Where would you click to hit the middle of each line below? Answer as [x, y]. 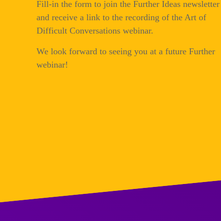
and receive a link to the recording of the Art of [121, 18]
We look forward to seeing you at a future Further [126, 52]
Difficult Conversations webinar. [95, 31]
